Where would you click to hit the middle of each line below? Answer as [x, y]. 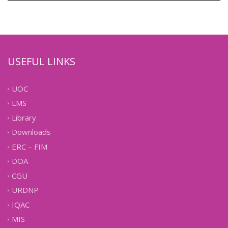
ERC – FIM [30, 147]
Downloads [31, 132]
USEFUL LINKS [41, 61]
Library [24, 118]
